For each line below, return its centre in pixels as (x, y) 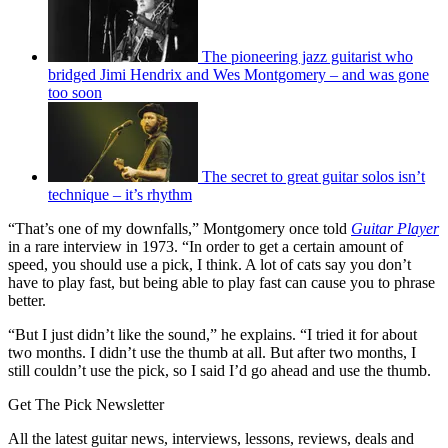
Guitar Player (395, 228)
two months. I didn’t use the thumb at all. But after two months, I (212, 352)
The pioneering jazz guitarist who (307, 56)
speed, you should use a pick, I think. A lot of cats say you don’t (209, 264)
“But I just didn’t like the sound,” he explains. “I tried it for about (212, 334)
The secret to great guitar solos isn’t (313, 176)
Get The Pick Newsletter (86, 404)
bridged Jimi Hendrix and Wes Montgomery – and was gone (238, 74)
